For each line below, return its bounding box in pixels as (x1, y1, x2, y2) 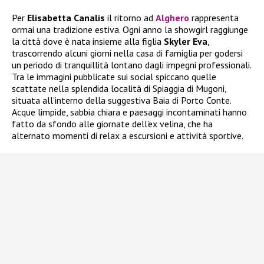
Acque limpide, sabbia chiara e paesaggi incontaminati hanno (12, 106, 247, 118)
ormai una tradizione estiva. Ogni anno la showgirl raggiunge (12, 24, 248, 36)
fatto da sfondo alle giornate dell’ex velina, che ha (12, 118, 213, 130)
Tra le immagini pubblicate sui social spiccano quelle (12, 71, 216, 83)
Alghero (156, 12, 189, 24)
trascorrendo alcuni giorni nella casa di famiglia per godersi (12, 47, 243, 60)
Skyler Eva (164, 35, 207, 48)
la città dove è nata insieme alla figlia (12, 35, 164, 48)
